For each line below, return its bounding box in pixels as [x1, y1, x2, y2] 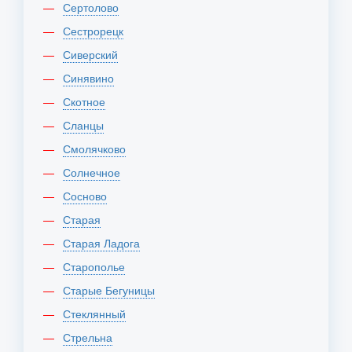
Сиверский [71, 46, 118, 62]
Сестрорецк [71, 23, 123, 38]
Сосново [71, 188, 107, 203]
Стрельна [71, 329, 112, 345]
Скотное [71, 93, 105, 109]
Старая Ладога [71, 235, 140, 251]
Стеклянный [71, 306, 126, 321]
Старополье [71, 258, 125, 274]
